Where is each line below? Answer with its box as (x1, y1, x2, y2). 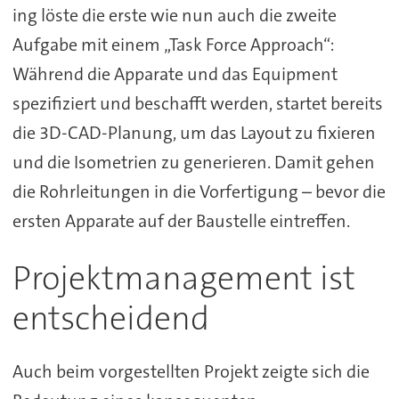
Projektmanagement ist (12, 256, 355, 301)
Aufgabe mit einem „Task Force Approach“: (12, 32, 335, 56)
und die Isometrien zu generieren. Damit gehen (12, 150, 375, 174)
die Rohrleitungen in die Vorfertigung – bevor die (12, 179, 386, 203)
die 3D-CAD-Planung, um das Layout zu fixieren (12, 120, 376, 144)
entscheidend (12, 297, 209, 341)
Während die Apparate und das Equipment (12, 61, 338, 85)
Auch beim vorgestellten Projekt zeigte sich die (12, 359, 370, 383)
